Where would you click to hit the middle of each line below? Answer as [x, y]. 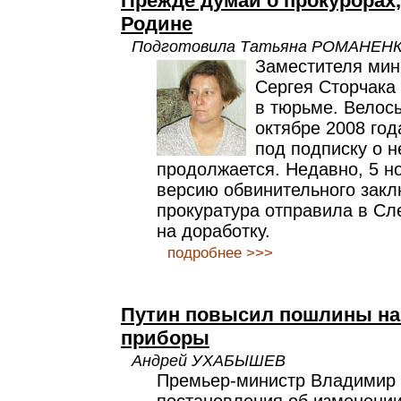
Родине [157, 24]
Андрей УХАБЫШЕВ [209, 360]
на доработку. [213, 231]
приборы [165, 338]
